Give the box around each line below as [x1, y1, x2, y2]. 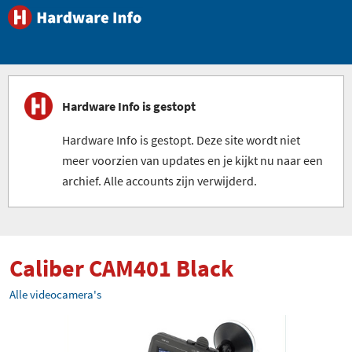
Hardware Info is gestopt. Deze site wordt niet [62, 132, 300, 148]
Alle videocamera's [9, 287, 101, 302]
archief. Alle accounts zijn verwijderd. [62, 173, 257, 189]
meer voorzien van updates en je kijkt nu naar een [62, 152, 323, 168]
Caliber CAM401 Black [9, 253, 233, 283]
